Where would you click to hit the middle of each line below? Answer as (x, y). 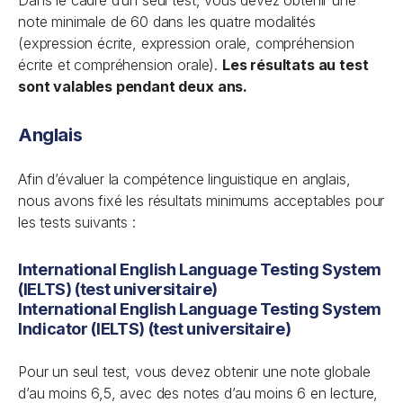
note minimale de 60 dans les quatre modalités (167, 22)
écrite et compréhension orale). (120, 65)
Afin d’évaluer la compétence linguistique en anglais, (184, 179)
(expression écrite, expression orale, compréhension (186, 43)
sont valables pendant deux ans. (133, 86)
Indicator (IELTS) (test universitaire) (155, 329)
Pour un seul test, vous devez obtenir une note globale (194, 372)
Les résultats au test (295, 65)
